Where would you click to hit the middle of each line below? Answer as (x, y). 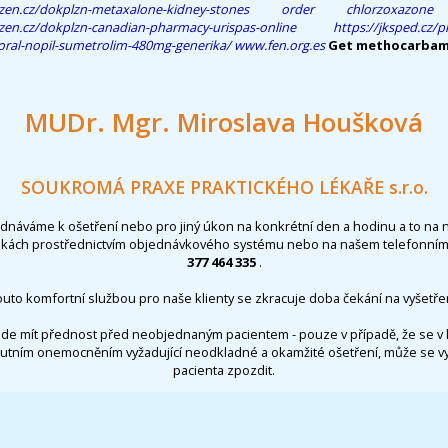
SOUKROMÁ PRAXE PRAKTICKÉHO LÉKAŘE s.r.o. (224, 187)
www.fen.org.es (279, 44)
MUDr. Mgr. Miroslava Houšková (224, 122)
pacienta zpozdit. (224, 369)
